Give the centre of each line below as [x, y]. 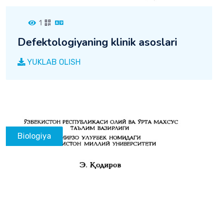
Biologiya [34, 136]
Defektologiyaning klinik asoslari [97, 42]
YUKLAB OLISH [53, 62]
